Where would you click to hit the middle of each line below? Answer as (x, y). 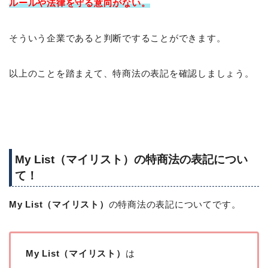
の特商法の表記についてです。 (175, 205)
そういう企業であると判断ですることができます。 (118, 38)
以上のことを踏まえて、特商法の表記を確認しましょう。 (132, 73)
